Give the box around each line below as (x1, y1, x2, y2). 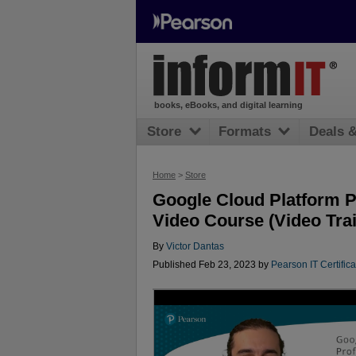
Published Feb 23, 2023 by (153, 260, 271, 270)
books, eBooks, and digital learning (153, 100, 303, 110)
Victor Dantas (166, 242, 224, 252)
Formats (219, 124, 272, 140)
